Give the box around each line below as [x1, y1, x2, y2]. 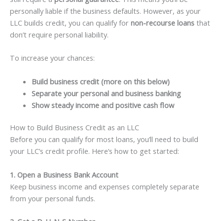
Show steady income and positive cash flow [31, 100, 174, 110]
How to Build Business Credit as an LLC [10, 122, 139, 133]
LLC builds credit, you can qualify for [10, 17, 131, 28]
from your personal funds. [10, 193, 95, 203]
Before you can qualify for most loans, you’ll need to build [10, 134, 198, 145]
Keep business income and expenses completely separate [10, 181, 199, 191]
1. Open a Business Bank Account [10, 169, 118, 180]
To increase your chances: [10, 53, 95, 63]
